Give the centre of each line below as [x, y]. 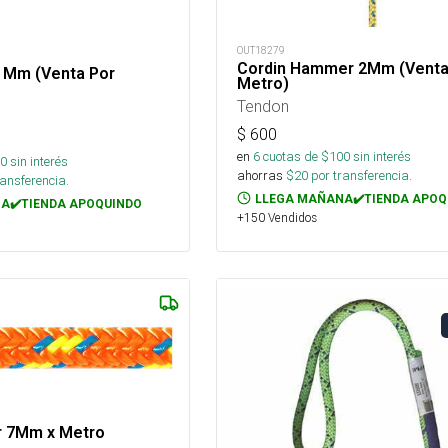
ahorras [259, 175]
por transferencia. [359, 175]
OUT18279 [260, 50]
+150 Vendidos [276, 217]
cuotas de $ [294, 156]
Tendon [262, 105]
